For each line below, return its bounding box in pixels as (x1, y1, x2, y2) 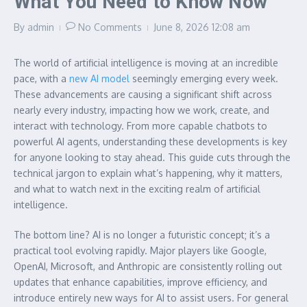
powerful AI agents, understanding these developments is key (14, 135, 287, 147)
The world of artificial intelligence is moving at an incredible (14, 56, 278, 69)
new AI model (69, 72, 130, 84)
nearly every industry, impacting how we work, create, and (14, 103, 269, 116)
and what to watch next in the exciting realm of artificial (14, 182, 260, 195)
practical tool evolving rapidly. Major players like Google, (14, 244, 267, 256)
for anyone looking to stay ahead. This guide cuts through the (14, 151, 291, 163)
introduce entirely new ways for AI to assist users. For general (14, 291, 288, 304)
